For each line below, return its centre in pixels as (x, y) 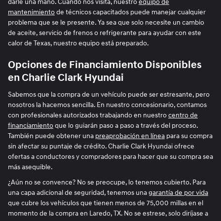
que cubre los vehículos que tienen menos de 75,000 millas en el (106, 203)
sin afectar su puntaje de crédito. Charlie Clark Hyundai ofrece (101, 147)
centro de (183, 115)
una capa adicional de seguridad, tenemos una (78, 193)
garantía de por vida (178, 193)
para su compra (189, 136)
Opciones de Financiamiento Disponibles (105, 65)
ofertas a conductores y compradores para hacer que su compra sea (110, 157)
